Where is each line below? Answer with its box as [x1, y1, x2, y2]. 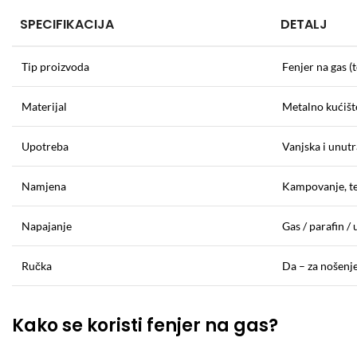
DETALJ [280, 15, 328, 33]
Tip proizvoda [22, 60, 89, 73]
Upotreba [22, 139, 69, 153]
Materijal [22, 100, 67, 113]
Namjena [22, 179, 66, 193]
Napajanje [22, 219, 72, 233]
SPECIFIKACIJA [20, 15, 114, 33]
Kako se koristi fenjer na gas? [12, 313, 278, 338]
